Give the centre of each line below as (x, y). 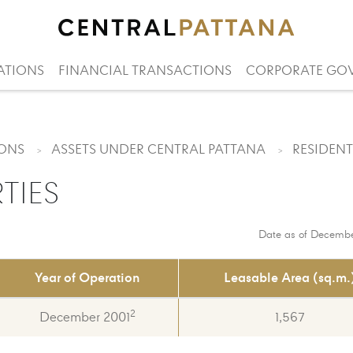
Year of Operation (87, 278)
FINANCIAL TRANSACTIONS (145, 71)
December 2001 (85, 318)
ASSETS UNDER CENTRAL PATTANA (158, 150)
